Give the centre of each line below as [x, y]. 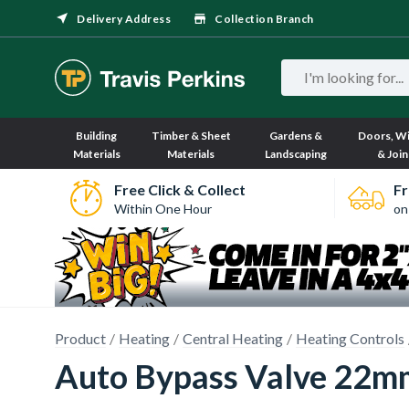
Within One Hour [163, 208]
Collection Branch [264, 19]
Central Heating [233, 338]
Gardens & [296, 136]
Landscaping [296, 154]
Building [97, 136]
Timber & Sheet [191, 136]
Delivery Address [124, 19]
